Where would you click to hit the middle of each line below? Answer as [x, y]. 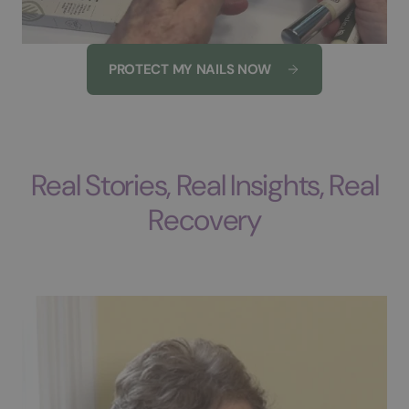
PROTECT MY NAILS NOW [190, 69]
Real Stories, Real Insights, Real [204, 185]
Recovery [204, 220]
